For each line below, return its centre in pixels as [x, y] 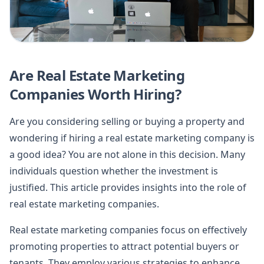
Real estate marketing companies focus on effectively [128, 230]
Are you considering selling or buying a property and [127, 121]
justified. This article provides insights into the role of [128, 187]
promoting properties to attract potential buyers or [124, 246]
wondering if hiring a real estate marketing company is [132, 138]
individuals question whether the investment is [114, 171]
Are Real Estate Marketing [97, 75]
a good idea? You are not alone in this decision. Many [127, 154]
